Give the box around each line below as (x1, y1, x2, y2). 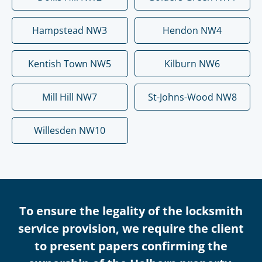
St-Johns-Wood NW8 (147, 91, 237, 104)
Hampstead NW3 (32, 24, 108, 37)
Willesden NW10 (34, 124, 106, 137)
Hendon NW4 (163, 24, 222, 37)
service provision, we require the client (18, 220, 244, 236)
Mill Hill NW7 (42, 91, 98, 104)
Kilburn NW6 (164, 57, 220, 70)
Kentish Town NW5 (28, 57, 112, 70)
